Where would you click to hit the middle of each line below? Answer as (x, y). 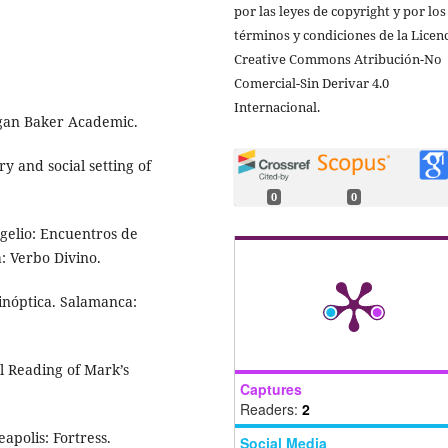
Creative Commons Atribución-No (338, 59)
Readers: (271, 409)
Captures (271, 389)
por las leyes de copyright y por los (340, 11)
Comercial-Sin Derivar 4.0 (311, 83)
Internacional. (277, 107)
